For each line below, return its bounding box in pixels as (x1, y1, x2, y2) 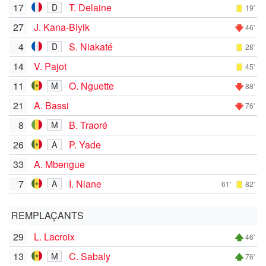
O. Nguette (69, 78, 114, 93)
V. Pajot (34, 59, 66, 73)
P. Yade (69, 137, 101, 151)
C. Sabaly (69, 249, 110, 263)
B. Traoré (69, 118, 107, 132)
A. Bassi (34, 98, 69, 112)
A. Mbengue (34, 157, 85, 171)
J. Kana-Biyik (34, 20, 90, 34)
